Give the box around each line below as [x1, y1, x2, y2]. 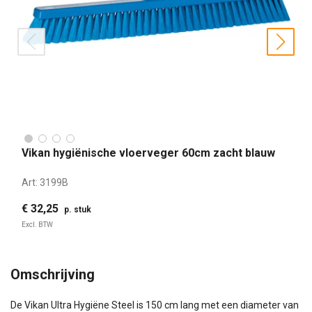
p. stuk [64, 204, 91, 214]
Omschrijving [10, 265, 95, 283]
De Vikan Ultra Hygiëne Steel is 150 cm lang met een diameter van [10, 299, 299, 311]
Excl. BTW [22, 220, 53, 228]
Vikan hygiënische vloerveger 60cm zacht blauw [22, 146, 275, 159]
